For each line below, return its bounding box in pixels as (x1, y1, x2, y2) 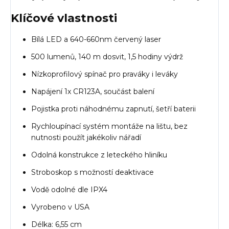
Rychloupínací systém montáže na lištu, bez (31, 122, 188, 131)
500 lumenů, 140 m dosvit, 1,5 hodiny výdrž (31, 52, 183, 62)
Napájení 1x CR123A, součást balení (31, 87, 154, 97)
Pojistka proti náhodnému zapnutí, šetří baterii (31, 104, 196, 114)
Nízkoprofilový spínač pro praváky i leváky (31, 70, 178, 79)
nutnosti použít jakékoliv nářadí (31, 133, 141, 143)
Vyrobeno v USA (31, 202, 89, 212)
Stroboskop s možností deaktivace (31, 168, 154, 177)
